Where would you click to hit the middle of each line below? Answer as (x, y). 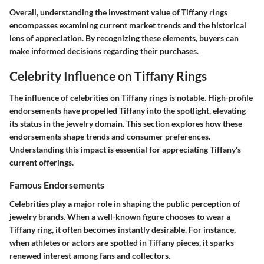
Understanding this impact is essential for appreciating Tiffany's (125, 150)
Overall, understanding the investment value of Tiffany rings (118, 12)
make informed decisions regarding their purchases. (104, 51)
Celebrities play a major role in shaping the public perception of (125, 203)
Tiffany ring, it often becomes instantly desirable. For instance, (123, 229)
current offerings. (42, 163)
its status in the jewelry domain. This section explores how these (126, 124)
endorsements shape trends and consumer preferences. (110, 137)
